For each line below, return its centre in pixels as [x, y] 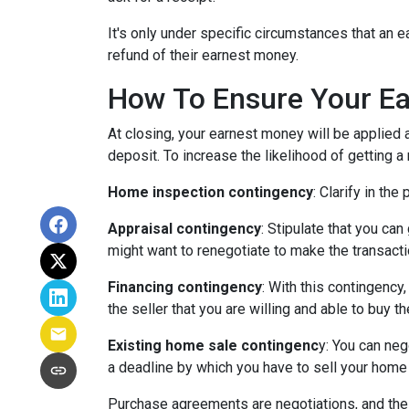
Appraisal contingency [184, 229]
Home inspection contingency [210, 192]
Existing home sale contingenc [213, 346]
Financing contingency [185, 287]
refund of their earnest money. [205, 55]
